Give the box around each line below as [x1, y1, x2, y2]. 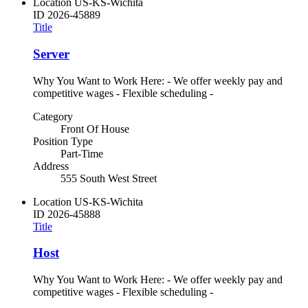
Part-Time [60, 147, 103, 159]
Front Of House [60, 122, 129, 135]
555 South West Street [60, 172, 157, 184]
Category [33, 110, 73, 122]
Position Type [33, 135, 93, 147]
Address [33, 159, 69, 172]
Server [33, 47, 69, 62]
